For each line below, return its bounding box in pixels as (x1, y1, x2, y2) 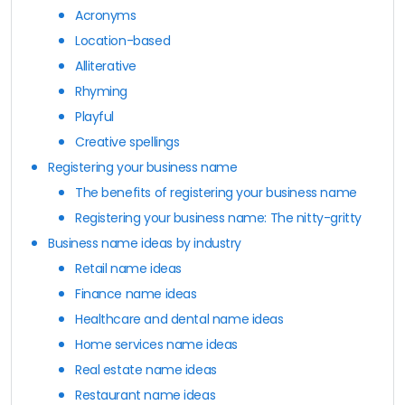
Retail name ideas (75, 259, 182, 278)
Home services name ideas (75, 334, 238, 353)
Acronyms (75, 5, 137, 24)
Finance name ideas (75, 284, 197, 303)
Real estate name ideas (75, 360, 217, 379)
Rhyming (75, 81, 128, 100)
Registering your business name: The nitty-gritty (75, 208, 362, 227)
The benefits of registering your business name (75, 183, 357, 202)
